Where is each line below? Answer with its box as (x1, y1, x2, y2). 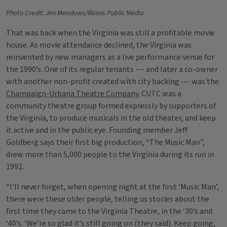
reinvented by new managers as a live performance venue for (6, 52, 214, 63)
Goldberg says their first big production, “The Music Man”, (6, 137, 205, 148)
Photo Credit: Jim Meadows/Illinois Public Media (6, 8, 144, 18)
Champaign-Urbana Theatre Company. (6, 88, 140, 99)
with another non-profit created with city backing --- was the (6, 76, 219, 87)
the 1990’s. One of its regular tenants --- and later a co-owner (6, 64, 218, 75)
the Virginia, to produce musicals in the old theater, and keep (6, 112, 216, 124)
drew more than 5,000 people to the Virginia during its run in (6, 149, 214, 160)
